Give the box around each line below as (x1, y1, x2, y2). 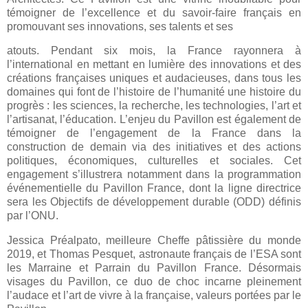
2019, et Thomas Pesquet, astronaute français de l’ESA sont (7, 248, 301, 261)
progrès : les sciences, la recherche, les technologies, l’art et (7, 100, 301, 112)
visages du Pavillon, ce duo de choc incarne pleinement (7, 276, 301, 288)
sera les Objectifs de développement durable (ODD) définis (7, 196, 301, 208)
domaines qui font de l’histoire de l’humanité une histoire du (7, 86, 301, 98)
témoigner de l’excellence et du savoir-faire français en (7, 6, 301, 19)
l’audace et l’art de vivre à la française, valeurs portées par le (7, 289, 301, 302)
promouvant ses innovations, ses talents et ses (7, 20, 233, 32)
